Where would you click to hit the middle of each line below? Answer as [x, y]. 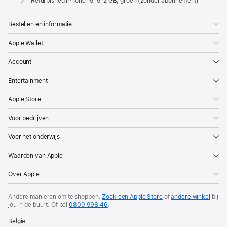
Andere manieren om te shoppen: [55, 197]
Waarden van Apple [35, 156]
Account [20, 62]
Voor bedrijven [29, 118]
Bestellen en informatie [40, 25]
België [17, 222]
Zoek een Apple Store [132, 197]
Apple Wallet [26, 43]
